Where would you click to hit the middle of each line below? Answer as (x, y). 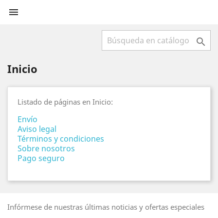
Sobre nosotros (46, 148)
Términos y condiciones (61, 139)
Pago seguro (41, 158)
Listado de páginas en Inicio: (65, 102)
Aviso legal (37, 129)
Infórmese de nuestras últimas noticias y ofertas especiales (106, 207)
